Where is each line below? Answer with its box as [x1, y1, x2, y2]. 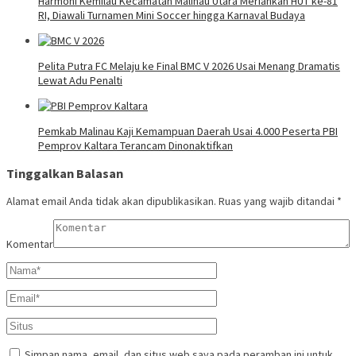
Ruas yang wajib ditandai [219, 194, 337, 209]
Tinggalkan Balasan [6, 165, 123, 182]
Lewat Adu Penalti [38, 72, 122, 87]
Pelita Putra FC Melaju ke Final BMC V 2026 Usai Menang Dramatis [38, 58, 340, 73]
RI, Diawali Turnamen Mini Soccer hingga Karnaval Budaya [38, 7, 305, 22]
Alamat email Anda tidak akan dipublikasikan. [6, 194, 216, 209]
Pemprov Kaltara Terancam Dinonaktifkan [38, 137, 233, 153]
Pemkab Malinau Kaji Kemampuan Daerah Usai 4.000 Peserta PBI [38, 123, 338, 138]
